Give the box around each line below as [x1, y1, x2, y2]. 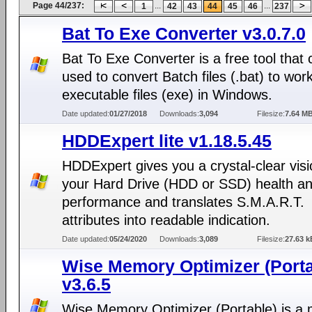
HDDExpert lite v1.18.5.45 [62, 131, 272, 150]
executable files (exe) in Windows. [62, 87, 272, 102]
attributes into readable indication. [62, 212, 270, 228]
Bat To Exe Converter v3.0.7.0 [62, 24, 306, 43]
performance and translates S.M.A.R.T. [62, 194, 304, 210]
